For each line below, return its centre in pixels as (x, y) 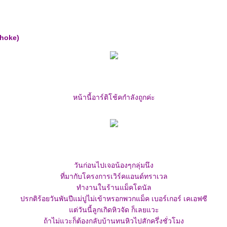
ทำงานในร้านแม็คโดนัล (114, 187)
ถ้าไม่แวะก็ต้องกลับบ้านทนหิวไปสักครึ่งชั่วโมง (114, 221)
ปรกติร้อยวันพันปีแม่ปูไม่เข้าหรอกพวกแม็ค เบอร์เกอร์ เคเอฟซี (114, 199)
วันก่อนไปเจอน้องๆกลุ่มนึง (114, 165)
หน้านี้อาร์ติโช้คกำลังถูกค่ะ (114, 97)
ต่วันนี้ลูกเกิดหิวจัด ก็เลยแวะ (114, 210)
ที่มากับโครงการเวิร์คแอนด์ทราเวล (114, 176)
